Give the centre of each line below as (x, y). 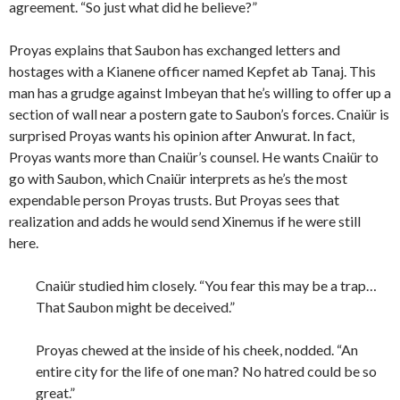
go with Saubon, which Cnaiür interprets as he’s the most (178, 179)
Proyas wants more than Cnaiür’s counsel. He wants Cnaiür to (194, 157)
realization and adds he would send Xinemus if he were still (185, 221)
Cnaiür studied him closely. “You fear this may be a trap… (206, 286)
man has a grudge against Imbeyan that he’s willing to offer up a (200, 93)
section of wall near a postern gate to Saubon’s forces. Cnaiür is (199, 114)
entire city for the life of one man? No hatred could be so (206, 371)
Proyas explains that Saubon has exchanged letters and (175, 50)
